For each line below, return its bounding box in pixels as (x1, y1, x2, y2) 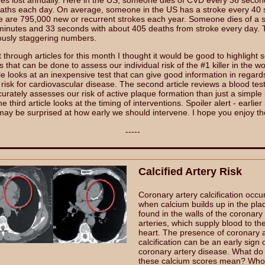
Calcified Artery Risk (138, 166, 242, 177)
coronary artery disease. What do (138, 247, 263, 256)
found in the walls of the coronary (138, 209, 263, 218)
